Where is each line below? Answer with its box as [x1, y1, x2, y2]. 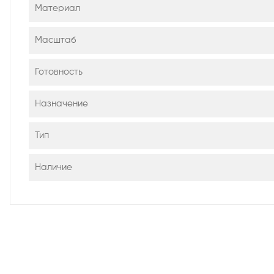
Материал [35, 3, 80, 13]
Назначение [35, 98, 88, 108]
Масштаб [35, 35, 76, 45]
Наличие [35, 162, 72, 172]
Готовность [35, 67, 83, 76]
